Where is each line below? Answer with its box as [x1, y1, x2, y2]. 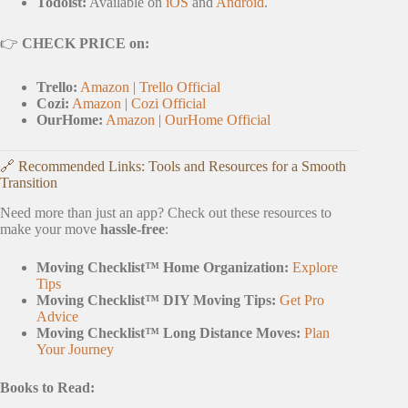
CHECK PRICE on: [22, 35, 149, 51]
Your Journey [36, 341, 114, 357]
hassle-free [100, 220, 165, 237]
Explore [292, 259, 338, 275]
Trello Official [139, 78, 220, 95]
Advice [36, 308, 78, 324]
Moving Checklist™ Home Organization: [36, 259, 289, 275]
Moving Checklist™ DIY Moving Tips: [36, 291, 276, 308]
